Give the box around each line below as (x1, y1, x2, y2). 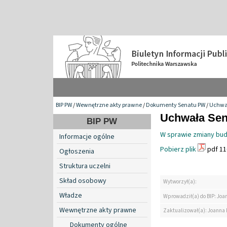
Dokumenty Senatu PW (146, 100, 205, 109)
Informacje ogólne (59, 131, 115, 142)
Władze (59, 190, 82, 201)
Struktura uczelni (59, 161, 110, 171)
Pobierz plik (160, 144, 196, 155)
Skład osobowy (59, 175, 106, 186)
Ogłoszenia (59, 146, 94, 157)
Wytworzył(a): (163, 178, 197, 186)
